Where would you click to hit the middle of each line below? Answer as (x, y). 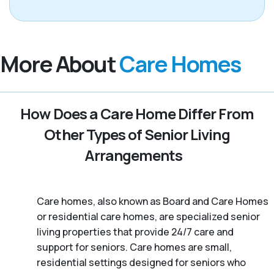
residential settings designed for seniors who (141, 262)
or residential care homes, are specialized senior (148, 216)
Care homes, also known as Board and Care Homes (153, 201)
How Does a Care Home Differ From (137, 113)
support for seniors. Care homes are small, (134, 247)
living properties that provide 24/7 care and (135, 231)
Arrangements (133, 155)
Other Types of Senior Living (137, 134)
